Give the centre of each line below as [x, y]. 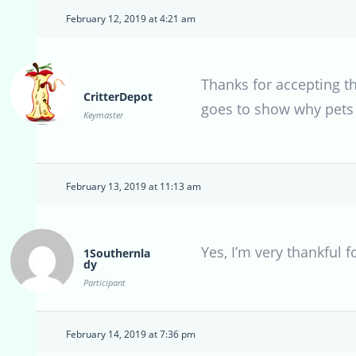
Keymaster [103, 115]
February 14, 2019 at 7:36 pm [131, 335]
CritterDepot [118, 97]
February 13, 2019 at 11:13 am [133, 187]
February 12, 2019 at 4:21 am [131, 19]
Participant [104, 283]
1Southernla [117, 253]
